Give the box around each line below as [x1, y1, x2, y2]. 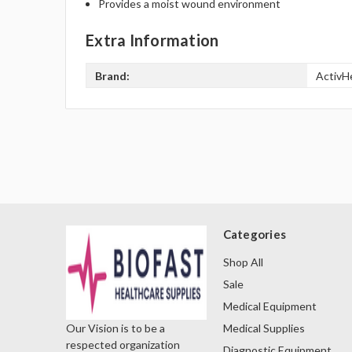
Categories [222, 227, 286, 242]
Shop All [222, 255, 263, 269]
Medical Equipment [222, 299, 317, 313]
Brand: [95, 68, 130, 82]
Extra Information [86, 31, 219, 50]
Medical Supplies [222, 321, 305, 335]
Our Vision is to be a [66, 321, 165, 335]
